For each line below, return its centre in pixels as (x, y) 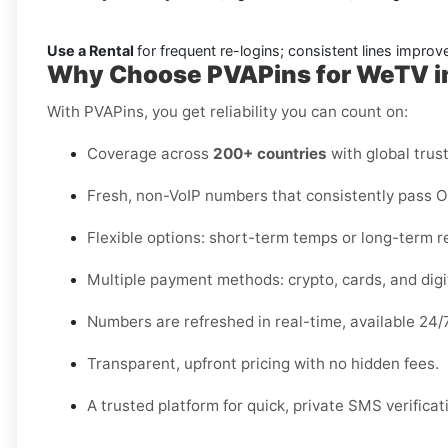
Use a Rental (92, 51)
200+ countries (270, 154)
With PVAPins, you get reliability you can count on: (227, 112)
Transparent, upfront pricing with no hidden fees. (263, 364)
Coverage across (150, 154)
